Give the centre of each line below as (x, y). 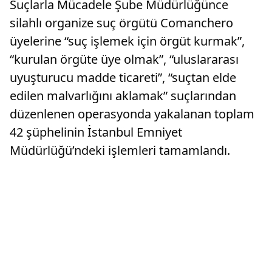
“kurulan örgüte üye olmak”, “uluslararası (124, 59)
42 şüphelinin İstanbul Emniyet (96, 132)
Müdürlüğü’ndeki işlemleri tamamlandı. (120, 150)
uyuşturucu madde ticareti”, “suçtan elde (123, 77)
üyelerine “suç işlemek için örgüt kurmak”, (127, 41)
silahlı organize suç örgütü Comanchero (121, 23)
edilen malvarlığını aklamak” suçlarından (123, 96)
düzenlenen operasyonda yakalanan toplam (132, 114)
